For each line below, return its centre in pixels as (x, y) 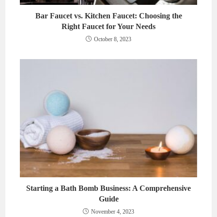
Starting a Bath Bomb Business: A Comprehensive (108, 188)
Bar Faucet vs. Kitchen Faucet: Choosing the (108, 16)
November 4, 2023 (113, 211)
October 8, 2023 (113, 39)
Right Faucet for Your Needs (108, 27)
